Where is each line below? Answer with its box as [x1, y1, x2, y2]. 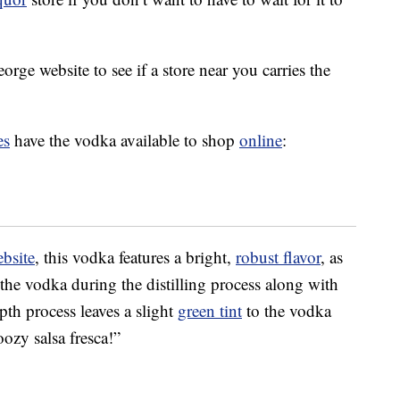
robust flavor [236, 246, 321, 269]
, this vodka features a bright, [35, 246, 236, 269]
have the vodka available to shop [10, 129, 239, 152]
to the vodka [242, 299, 331, 322]
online [239, 129, 282, 152]
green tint [178, 299, 242, 322]
